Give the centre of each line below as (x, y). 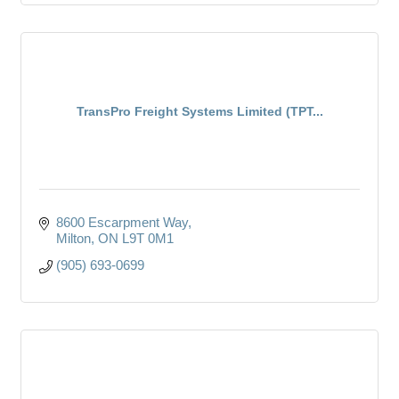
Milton (73, 238)
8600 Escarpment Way (122, 222)
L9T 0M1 (147, 238)
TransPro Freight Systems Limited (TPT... (199, 111)
